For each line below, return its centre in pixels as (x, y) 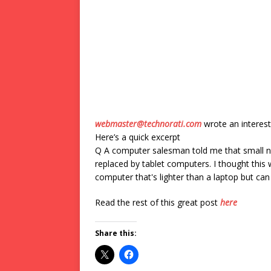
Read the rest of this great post (158, 202)
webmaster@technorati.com (148, 124)
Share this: (116, 233)
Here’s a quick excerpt (138, 137)
